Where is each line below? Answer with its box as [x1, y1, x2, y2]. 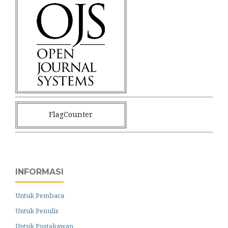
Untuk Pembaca [15, 191, 64, 200]
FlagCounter [49, 109, 93, 120]
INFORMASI [15, 167, 64, 177]
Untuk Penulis [15, 206, 59, 215]
